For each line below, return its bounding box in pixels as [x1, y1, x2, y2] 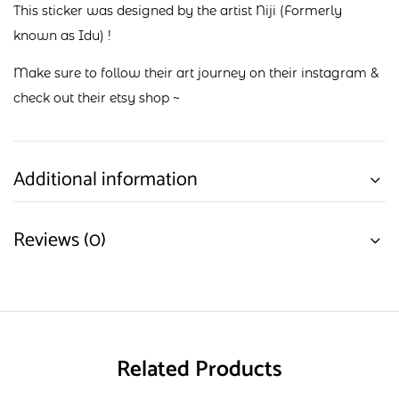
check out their [13, 90, 110, 107]
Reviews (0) [13, 224, 106, 257]
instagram [301, 65, 367, 82]
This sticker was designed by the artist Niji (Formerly [13, 3, 342, 20]
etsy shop [110, 90, 169, 107]
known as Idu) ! [13, 28, 111, 45]
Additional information [13, 164, 198, 197]
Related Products [117, 351, 282, 389]
